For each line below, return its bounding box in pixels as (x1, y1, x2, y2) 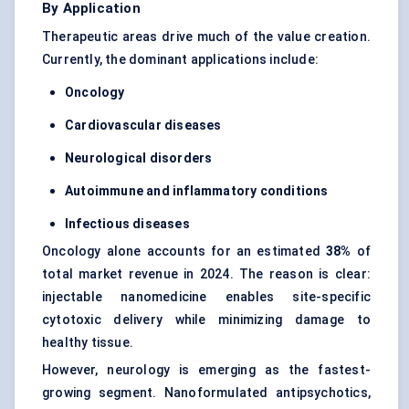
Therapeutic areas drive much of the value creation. (42, 29, 371, 45)
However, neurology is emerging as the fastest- (42, 362, 371, 378)
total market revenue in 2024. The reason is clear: (42, 267, 371, 282)
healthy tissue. (42, 335, 133, 351)
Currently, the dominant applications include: (42, 52, 319, 68)
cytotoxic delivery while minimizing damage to (42, 312, 371, 328)
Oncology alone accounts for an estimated (42, 244, 326, 259)
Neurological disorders (65, 151, 213, 166)
